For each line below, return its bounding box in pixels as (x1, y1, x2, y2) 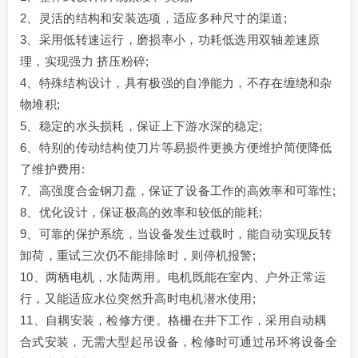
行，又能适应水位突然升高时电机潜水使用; (20, 292, 256, 306)
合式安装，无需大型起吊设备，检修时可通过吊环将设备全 (20, 335, 338, 349)
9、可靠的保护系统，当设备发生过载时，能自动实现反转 (20, 227, 332, 241)
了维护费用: (20, 162, 85, 177)
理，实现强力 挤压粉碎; (20, 54, 149, 69)
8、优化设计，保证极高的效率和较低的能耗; (20, 205, 263, 220)
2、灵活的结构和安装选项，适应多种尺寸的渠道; (20, 11, 287, 26)
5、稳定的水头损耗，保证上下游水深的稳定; (20, 119, 263, 133)
